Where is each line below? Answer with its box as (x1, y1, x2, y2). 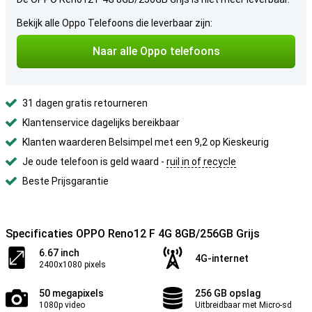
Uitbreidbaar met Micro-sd (195, 300, 292, 310)
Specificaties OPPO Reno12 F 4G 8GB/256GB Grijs (6, 227, 260, 240)
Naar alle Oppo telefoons (92, 45, 220, 58)
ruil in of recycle (166, 156, 236, 167)
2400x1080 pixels (39, 260, 106, 270)
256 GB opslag (195, 288, 260, 299)
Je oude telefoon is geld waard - (22, 156, 166, 167)
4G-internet (195, 253, 249, 264)
